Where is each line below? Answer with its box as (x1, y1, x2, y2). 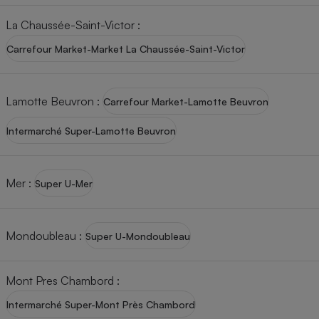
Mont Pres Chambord (6, 273, 114, 288)
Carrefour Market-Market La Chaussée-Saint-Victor (6, 42, 245, 55)
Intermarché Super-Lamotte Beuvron (6, 124, 176, 137)
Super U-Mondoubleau (85, 229, 190, 242)
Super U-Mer (35, 177, 93, 189)
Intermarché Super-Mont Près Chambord (6, 298, 195, 310)
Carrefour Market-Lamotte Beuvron (103, 95, 268, 108)
